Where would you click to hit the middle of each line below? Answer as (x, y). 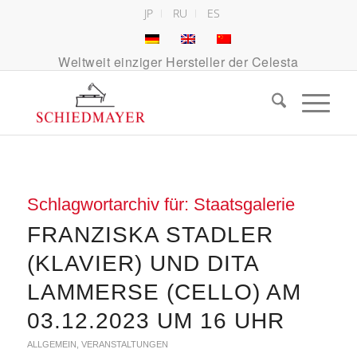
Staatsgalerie (244, 204)
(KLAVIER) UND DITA (142, 263)
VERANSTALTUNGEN (124, 344)
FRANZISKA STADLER (150, 235)
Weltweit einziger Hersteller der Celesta (178, 62)
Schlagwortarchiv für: (110, 204)
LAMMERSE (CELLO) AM (164, 292)
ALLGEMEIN (51, 344)
